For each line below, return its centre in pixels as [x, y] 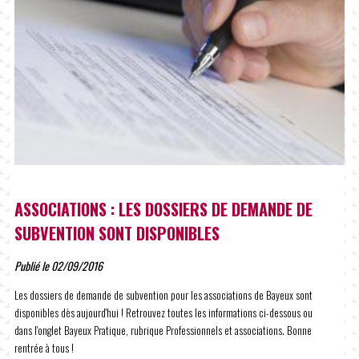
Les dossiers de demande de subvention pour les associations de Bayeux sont [163, 295]
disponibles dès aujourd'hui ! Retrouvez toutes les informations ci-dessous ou [163, 313]
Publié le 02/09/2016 [58, 266]
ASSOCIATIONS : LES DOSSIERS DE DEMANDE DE [163, 210]
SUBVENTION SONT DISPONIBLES [117, 234]
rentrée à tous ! [44, 348]
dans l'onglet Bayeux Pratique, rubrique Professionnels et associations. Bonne [163, 331]
